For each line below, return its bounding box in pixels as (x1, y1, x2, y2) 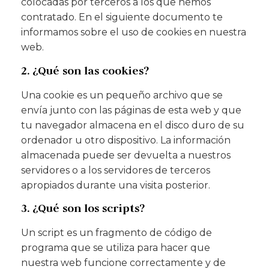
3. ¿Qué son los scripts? (21, 201, 145, 216)
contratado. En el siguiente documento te (21, 11, 223, 23)
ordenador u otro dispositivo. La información (21, 134, 231, 146)
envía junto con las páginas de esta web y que (21, 104, 241, 116)
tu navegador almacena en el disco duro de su (21, 119, 244, 131)
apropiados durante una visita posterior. (21, 179, 210, 191)
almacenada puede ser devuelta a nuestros (21, 149, 231, 161)
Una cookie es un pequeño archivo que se (21, 89, 223, 101)
